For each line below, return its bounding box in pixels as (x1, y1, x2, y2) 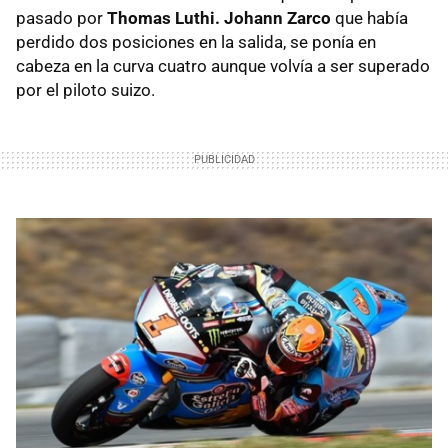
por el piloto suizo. (16, 79, 155, 100)
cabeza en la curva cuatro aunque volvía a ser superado (16, 55, 430, 76)
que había (331, 7, 408, 28)
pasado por (16, 7, 107, 28)
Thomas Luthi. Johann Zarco (107, 7, 331, 28)
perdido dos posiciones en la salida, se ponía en (16, 31, 376, 52)
